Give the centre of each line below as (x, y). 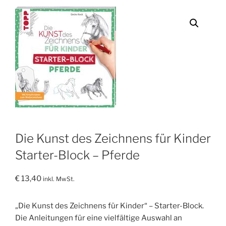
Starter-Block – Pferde (77, 155)
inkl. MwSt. (59, 179)
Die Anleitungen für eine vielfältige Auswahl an (99, 218)
